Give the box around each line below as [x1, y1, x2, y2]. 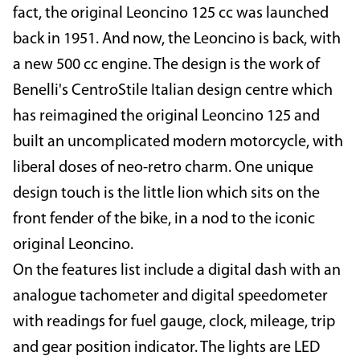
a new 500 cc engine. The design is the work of [13, 57, 320, 74]
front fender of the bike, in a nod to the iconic [13, 211, 315, 228]
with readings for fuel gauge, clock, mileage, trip [13, 314, 335, 331]
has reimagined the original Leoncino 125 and [13, 108, 320, 125]
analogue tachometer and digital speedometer [13, 288, 328, 305]
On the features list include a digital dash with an [13, 263, 341, 280]
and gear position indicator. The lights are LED [13, 340, 320, 357]
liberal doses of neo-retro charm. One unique [13, 160, 313, 177]
